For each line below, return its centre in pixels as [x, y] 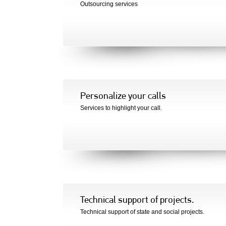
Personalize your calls [123, 97]
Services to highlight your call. [121, 108]
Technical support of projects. [137, 201]
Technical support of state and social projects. [142, 212]
